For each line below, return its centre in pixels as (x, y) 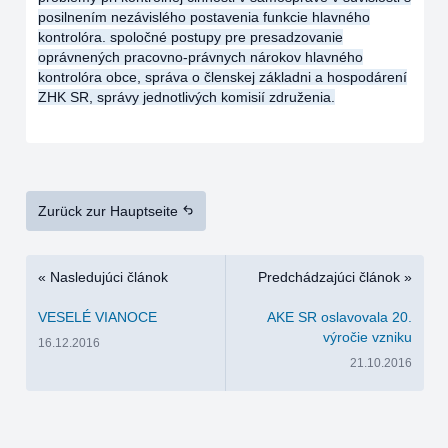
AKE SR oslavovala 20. (339, 317)
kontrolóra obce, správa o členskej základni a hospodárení (222, 77)
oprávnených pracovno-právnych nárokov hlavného (200, 57)
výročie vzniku (367, 337)
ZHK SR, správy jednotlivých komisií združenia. (186, 97)
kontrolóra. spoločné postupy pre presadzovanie (190, 37)
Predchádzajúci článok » (335, 277)
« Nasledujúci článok (103, 277)
